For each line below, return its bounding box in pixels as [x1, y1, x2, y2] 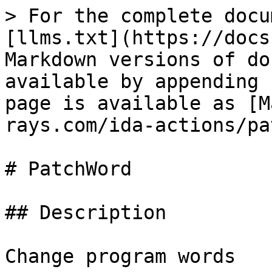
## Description [5, 202, 166, 223]
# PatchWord [5, 158, 132, 180]
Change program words [5, 245, 236, 267]
